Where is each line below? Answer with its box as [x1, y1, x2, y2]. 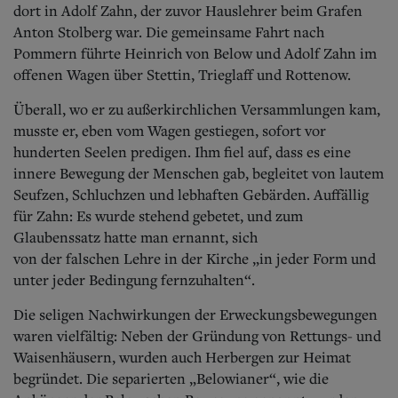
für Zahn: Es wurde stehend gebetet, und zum [13, 205, 303, 226]
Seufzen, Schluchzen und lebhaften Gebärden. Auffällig [13, 184, 369, 204]
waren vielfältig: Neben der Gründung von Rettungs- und [13, 325, 381, 346]
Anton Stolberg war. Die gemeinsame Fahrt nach [13, 21, 324, 42]
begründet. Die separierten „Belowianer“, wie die [13, 368, 329, 388]
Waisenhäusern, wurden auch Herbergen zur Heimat [13, 346, 351, 367]
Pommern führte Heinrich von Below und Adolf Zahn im [13, 43, 377, 63]
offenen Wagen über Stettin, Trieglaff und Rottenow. [13, 64, 351, 84]
